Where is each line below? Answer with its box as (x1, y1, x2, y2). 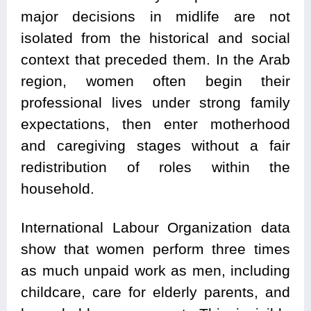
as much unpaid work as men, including (21, 262, 290, 279)
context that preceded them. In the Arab (21, 51, 290, 68)
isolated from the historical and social (21, 30, 290, 47)
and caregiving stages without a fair (21, 137, 290, 154)
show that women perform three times (21, 241, 290, 258)
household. (21, 180, 94, 197)
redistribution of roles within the (21, 159, 290, 176)
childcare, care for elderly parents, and (21, 284, 290, 301)
